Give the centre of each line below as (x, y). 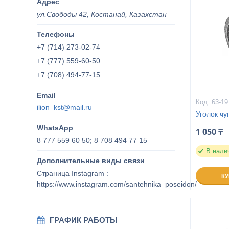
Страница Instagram (71, 173)
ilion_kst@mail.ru (64, 107)
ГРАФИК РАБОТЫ (84, 220)
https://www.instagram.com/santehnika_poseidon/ (117, 184)
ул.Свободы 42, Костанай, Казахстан (102, 14)
